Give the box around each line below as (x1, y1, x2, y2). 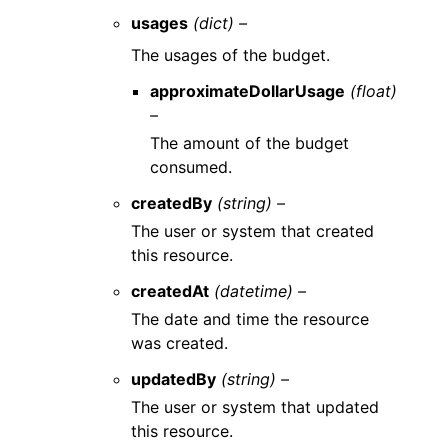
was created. (131, 332, 229, 353)
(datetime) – (214, 280, 307, 301)
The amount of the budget (150, 132, 350, 153)
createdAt (131, 280, 210, 301)
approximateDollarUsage (150, 80, 346, 101)
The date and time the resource (131, 308, 370, 329)
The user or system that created (131, 220, 375, 241)
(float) (350, 80, 398, 101)
